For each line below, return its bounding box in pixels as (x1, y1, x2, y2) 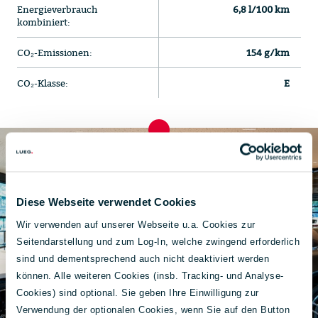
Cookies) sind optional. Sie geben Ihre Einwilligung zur (16, 287, 259, 297)
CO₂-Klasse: (17, 77, 68, 89)
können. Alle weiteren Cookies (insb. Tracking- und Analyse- (16, 270, 284, 280)
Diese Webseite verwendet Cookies (16, 195, 196, 208)
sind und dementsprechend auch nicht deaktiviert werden (16, 253, 269, 263)
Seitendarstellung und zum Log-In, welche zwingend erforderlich (16, 236, 300, 246)
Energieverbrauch (17, 3, 97, 16)
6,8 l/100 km (233, 3, 290, 16)
